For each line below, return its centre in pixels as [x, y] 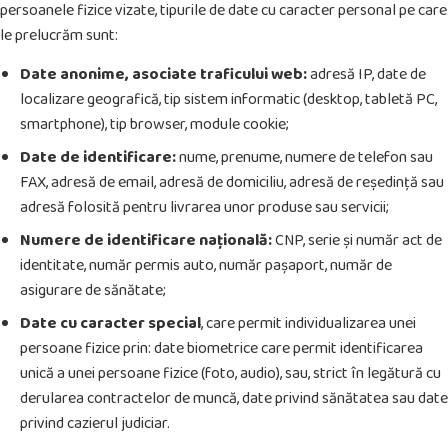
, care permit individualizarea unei [308, 324]
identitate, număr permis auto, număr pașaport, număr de [206, 266]
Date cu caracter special [110, 324]
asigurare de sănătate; [93, 291]
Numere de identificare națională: [146, 241]
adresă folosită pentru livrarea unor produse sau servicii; [204, 208]
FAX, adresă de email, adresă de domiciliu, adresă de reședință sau [232, 183]
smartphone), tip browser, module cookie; [154, 125]
